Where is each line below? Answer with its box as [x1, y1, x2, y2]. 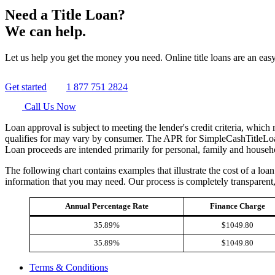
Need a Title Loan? [5, 6, 125, 23]
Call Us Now [22, 101, 76, 112]
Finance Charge [209, 201, 265, 211]
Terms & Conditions [29, 261, 108, 273]
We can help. [5, 23, 86, 39]
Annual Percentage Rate [65, 201, 149, 211]
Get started [5, 81, 47, 92]
